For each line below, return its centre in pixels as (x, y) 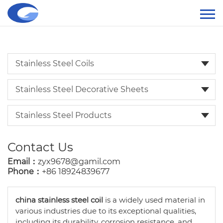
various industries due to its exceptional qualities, (106, 211)
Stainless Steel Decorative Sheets (82, 89)
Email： (23, 162)
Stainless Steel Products (63, 115)
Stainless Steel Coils (55, 63)
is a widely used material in (154, 200)
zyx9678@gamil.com (79, 162)
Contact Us (40, 147)
